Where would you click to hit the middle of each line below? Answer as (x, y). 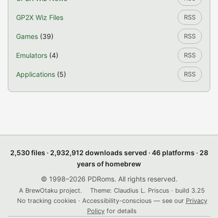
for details (121, 211)
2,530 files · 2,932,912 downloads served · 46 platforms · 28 (109, 153)
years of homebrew (109, 164)
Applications (36, 74)
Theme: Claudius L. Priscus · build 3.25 (147, 191)
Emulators (32, 55)
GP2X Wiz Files (40, 17)
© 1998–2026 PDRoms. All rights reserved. (109, 179)
